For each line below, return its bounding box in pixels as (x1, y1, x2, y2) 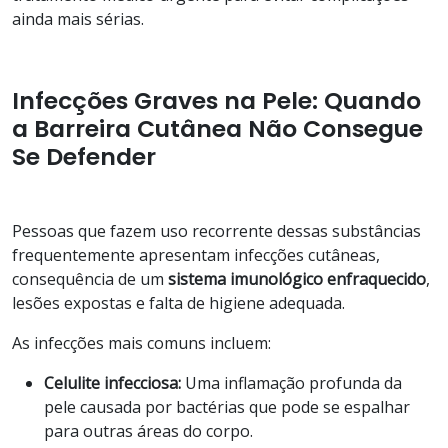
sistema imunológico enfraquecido (168, 267, 426, 290)
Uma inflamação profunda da (185, 371, 402, 394)
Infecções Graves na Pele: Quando (12, 83, 421, 117)
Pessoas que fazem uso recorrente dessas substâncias (12, 219, 421, 242)
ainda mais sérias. (12, 7, 144, 30)
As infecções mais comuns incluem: (12, 331, 271, 354)
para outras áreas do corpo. (44, 419, 253, 442)
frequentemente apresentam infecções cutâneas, (12, 243, 380, 266)
